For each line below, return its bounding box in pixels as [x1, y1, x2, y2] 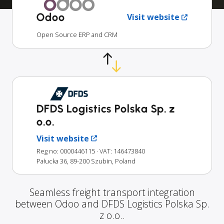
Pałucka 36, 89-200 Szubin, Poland [36, 156, 135, 165]
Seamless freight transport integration [29, 185, 195, 199]
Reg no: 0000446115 [36, 146, 95, 155]
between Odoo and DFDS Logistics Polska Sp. [14, 196, 209, 210]
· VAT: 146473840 [96, 146, 145, 155]
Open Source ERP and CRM [36, 30, 117, 39]
